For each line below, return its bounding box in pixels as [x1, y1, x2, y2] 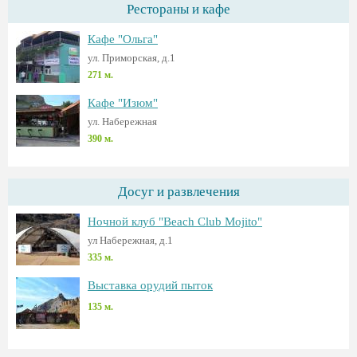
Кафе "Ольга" [88, 33, 158, 45]
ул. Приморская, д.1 [88, 52, 175, 64]
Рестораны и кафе [127, 2, 230, 17]
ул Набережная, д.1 [88, 234, 173, 246]
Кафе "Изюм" [88, 96, 158, 109]
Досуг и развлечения [117, 184, 240, 199]
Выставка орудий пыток [88, 279, 213, 292]
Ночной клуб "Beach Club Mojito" [88, 215, 262, 228]
